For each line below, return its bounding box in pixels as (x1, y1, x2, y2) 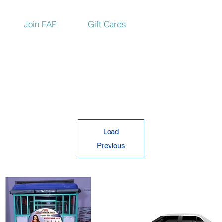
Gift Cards (88, 19, 126, 29)
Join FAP (24, 19, 56, 29)
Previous (96, 141, 125, 150)
